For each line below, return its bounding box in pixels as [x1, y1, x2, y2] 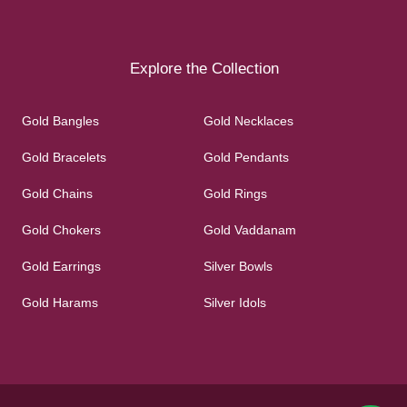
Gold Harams [22, 294, 98, 310]
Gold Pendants [203, 149, 289, 164]
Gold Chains [22, 185, 93, 201]
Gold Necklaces [203, 113, 293, 128]
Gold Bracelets [22, 149, 106, 164]
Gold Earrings [22, 258, 101, 273]
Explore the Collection [129, 59, 279, 77]
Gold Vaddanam [203, 222, 296, 237]
